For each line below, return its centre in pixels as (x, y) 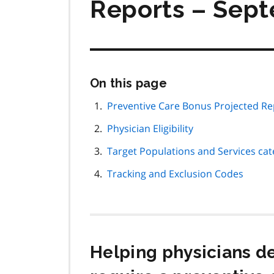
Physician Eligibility (150, 129)
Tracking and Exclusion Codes (175, 174)
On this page (128, 83)
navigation (202, 116)
